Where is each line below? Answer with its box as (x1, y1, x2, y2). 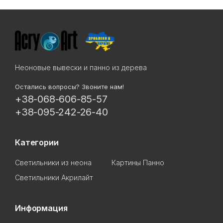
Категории (15, 137, 59, 148)
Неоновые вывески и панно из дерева (15, 63, 147, 72)
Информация (15, 203, 68, 214)
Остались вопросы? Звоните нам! (15, 83, 124, 91)
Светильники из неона (15, 158, 92, 167)
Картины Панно (111, 158, 164, 167)
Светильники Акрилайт (15, 173, 93, 182)
